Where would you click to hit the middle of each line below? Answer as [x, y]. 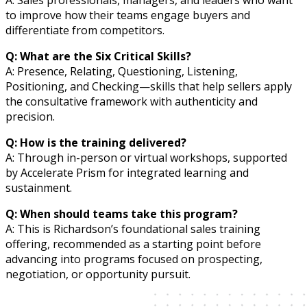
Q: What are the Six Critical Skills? [98, 57]
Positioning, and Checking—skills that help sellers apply [149, 87]
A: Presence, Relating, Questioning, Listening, [122, 72]
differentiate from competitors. [85, 30]
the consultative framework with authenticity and [132, 102]
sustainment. [39, 188]
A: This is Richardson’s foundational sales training [133, 229]
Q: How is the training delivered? [96, 143]
